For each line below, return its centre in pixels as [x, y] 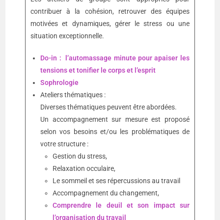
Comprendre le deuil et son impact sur [121, 206]
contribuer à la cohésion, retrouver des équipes [110, 12]
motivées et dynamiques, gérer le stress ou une [110, 24]
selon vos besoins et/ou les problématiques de [115, 132]
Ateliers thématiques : [73, 95]
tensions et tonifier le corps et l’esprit [98, 70]
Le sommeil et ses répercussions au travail [117, 181]
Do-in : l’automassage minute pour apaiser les [115, 58]
